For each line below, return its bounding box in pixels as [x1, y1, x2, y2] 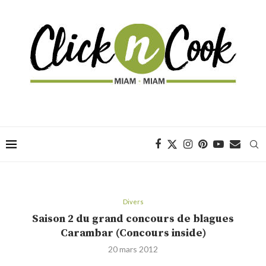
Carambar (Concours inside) [60, 226, 206, 240]
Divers [122, 198, 144, 205]
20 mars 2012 [108, 244, 158, 254]
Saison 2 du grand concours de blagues [32, 212, 234, 226]
